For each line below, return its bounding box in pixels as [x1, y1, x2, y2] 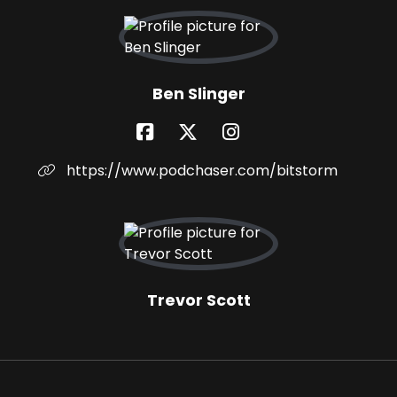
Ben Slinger [152, 83, 245, 105]
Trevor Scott [146, 290, 251, 312]
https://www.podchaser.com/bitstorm [63, 160, 338, 182]
